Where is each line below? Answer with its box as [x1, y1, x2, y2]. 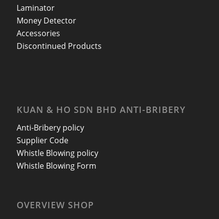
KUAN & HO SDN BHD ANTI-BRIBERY [16, 104, 186, 116]
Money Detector [16, 15, 76, 26]
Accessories [16, 27, 60, 39]
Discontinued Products [16, 40, 102, 51]
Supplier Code [16, 134, 68, 146]
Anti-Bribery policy [16, 122, 84, 133]
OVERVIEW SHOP [16, 199, 94, 211]
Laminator [16, 2, 55, 13]
